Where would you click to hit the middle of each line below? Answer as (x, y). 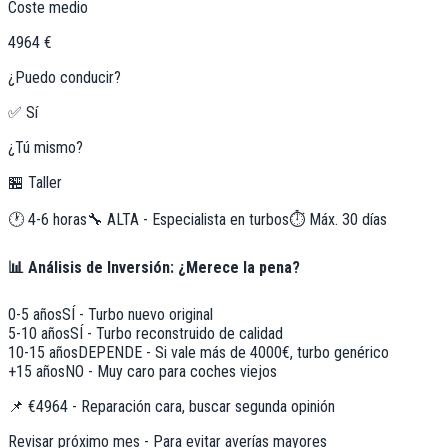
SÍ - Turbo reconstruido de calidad (176, 333)
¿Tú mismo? (45, 147)
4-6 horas (57, 219)
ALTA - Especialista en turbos (198, 219)
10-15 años (43, 352)
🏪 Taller (35, 182)
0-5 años (35, 314)
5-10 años (39, 333)
